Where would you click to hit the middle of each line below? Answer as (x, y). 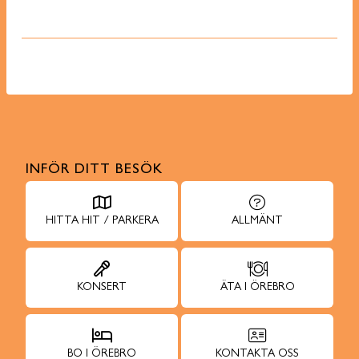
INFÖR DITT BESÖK (94, 171)
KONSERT (102, 288)
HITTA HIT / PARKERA (102, 221)
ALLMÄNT (257, 221)
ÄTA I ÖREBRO (257, 288)
